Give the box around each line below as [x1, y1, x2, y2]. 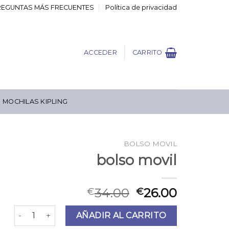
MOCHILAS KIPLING [3, 98, 68, 105]
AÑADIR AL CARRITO [76, 210, 167, 220]
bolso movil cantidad [13, 205, 93, 215]
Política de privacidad [105, 4, 177, 11]
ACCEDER [84, 48, 117, 56]
